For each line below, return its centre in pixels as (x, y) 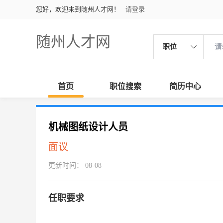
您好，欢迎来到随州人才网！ (78, 9)
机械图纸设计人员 (88, 127)
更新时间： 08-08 (75, 166)
